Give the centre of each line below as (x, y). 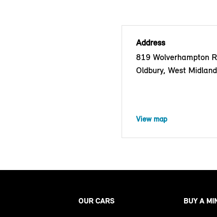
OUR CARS (97, 201)
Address (151, 42)
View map (152, 119)
